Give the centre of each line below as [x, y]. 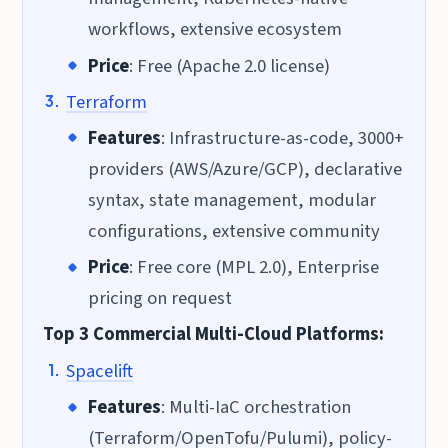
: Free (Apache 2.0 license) [229, 65]
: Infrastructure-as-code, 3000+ [282, 137]
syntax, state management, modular [231, 199]
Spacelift [99, 371]
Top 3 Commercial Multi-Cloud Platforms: [214, 333]
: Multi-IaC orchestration [255, 407]
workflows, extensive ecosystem [214, 29]
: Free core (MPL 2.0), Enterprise [253, 267]
